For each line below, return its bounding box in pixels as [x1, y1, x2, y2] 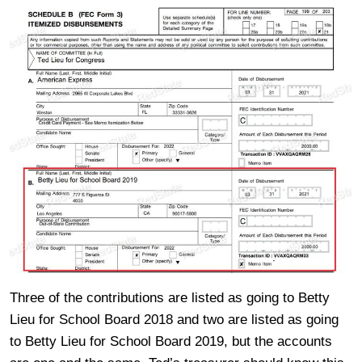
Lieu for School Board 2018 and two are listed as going [10, 312, 339, 328]
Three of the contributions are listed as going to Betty [10, 290, 330, 306]
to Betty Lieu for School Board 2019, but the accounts [10, 334, 332, 350]
